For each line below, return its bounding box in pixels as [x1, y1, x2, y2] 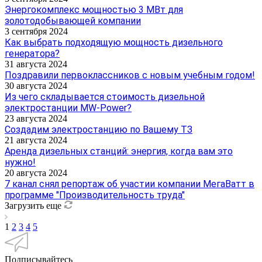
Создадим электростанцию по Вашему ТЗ [5, 123, 192, 135]
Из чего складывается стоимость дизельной [5, 91, 205, 102]
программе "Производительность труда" [5, 189, 185, 201]
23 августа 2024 [5, 113, 67, 123]
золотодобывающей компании [5, 15, 141, 26]
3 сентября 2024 [5, 26, 68, 36]
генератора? [5, 47, 60, 59]
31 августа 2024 [5, 58, 67, 69]
